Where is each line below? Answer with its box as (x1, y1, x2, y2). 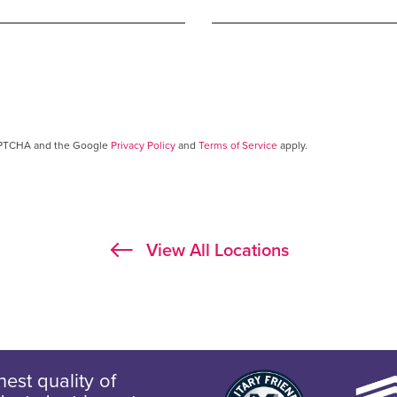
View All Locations (141, 239, 289, 261)
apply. (276, 138, 307, 152)
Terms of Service (198, 138, 277, 152)
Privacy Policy (110, 138, 175, 152)
